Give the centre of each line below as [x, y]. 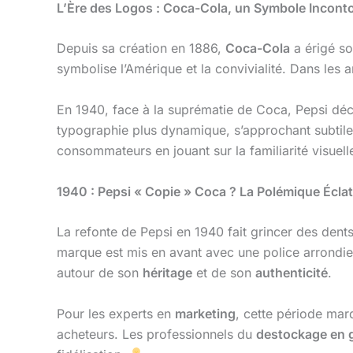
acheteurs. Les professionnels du [156, 334]
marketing [205, 313]
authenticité [292, 273]
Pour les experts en [116, 313]
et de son [224, 273]
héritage [167, 273]
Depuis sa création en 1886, [141, 48]
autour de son [100, 273]
